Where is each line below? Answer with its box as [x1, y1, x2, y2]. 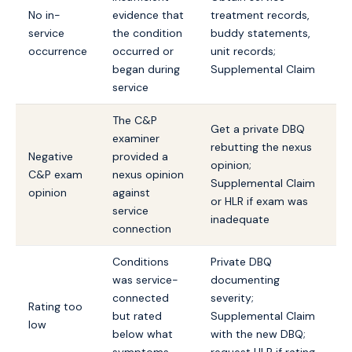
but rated [112, 309, 162, 324]
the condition [112, 26, 182, 41]
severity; [211, 291, 254, 306]
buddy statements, [211, 26, 310, 41]
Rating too [28, 299, 82, 314]
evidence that [112, 8, 184, 23]
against [112, 185, 150, 200]
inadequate [211, 212, 269, 227]
